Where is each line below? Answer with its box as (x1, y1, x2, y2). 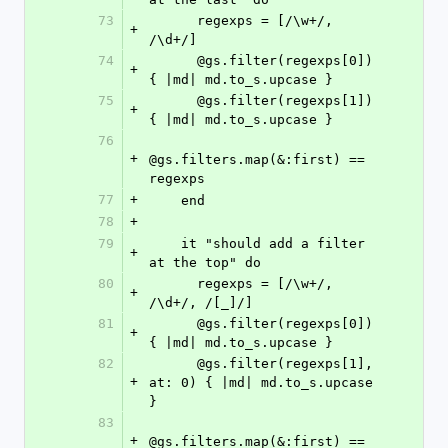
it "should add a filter (149, 236, 181, 251)
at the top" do (149, 255, 261, 270)
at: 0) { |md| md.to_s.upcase (149, 375, 373, 390)
